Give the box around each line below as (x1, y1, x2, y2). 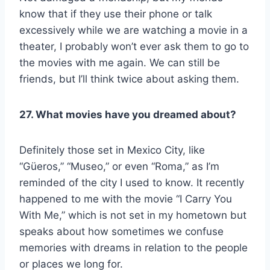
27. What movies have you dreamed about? (19, 108, 236, 121)
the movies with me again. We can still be (19, 56, 220, 69)
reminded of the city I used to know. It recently (19, 176, 244, 189)
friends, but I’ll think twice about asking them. (19, 72, 245, 85)
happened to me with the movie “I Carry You (19, 192, 232, 205)
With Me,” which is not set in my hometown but (19, 209, 246, 221)
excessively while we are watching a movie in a (19, 24, 248, 36)
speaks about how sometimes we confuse (19, 225, 224, 237)
